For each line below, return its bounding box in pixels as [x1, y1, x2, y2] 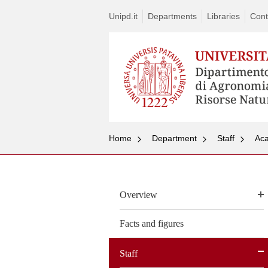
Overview [120, 190, 157, 200]
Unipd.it [109, 11, 138, 21]
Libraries [207, 11, 240, 21]
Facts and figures [120, 218, 184, 229]
